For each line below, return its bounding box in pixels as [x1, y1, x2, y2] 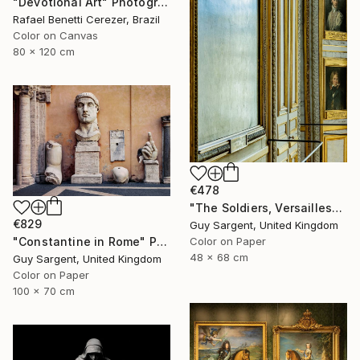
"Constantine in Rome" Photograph [156, 235, 167, 249]
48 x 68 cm [190, 251, 248, 264]
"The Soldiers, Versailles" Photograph [332, 201, 343, 215]
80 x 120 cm [13, 44, 75, 58]
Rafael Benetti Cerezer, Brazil [13, 12, 160, 26]
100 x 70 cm [13, 284, 75, 298]
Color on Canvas [13, 28, 98, 42]
